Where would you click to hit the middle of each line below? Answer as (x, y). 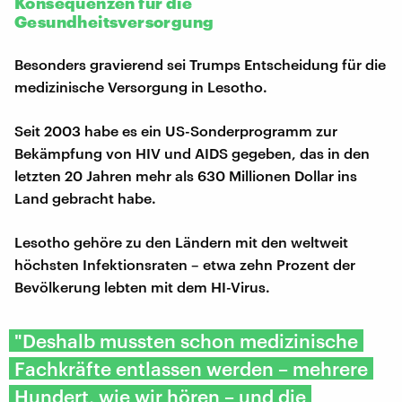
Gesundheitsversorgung (114, 21)
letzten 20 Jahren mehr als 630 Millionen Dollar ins (186, 175)
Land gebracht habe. (85, 197)
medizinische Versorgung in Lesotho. (141, 86)
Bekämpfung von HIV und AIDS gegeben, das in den (192, 153)
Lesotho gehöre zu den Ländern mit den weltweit (181, 241)
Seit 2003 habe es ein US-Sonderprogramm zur (176, 130)
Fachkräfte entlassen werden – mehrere (191, 368)
